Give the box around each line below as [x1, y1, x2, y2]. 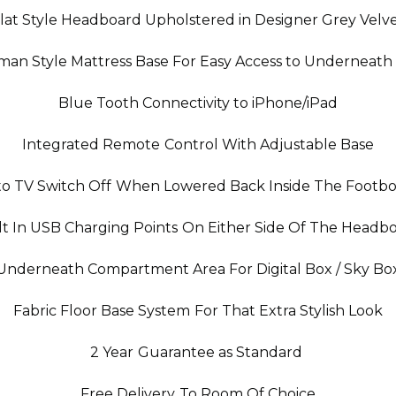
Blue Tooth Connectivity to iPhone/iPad [57, 95, 339, 111]
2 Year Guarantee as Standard [90, 344, 306, 361]
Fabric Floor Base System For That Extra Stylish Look [13, 302, 383, 319]
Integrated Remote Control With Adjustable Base [22, 136, 374, 153]
